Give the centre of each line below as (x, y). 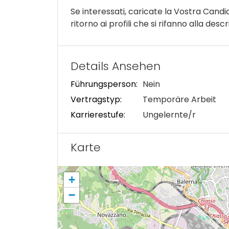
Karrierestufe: (98, 115)
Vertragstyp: (96, 99)
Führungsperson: (104, 84)
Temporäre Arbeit (179, 99)
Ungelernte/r (169, 115)
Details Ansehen (116, 66)
